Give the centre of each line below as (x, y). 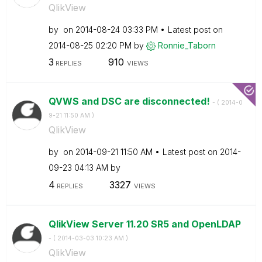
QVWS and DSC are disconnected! (130, 101)
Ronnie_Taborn (187, 45)
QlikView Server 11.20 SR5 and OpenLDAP (144, 224)
